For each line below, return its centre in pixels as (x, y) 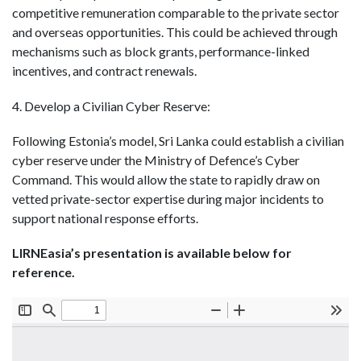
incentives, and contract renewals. (104, 71)
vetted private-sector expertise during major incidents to (168, 198)
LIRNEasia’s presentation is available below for (152, 252)
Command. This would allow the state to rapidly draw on (166, 179)
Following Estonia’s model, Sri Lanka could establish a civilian (178, 140)
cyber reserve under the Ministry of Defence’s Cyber (156, 160)
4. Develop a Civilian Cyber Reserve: (111, 106)
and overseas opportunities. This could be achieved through (175, 32)
